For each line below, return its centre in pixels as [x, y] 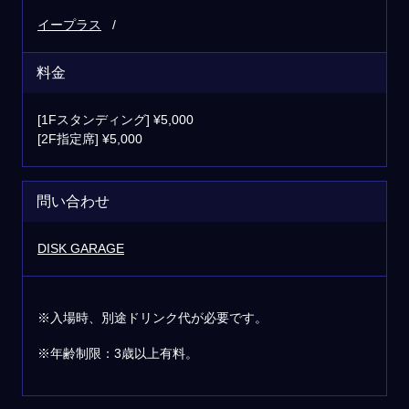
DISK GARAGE [81, 249]
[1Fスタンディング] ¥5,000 [115, 120]
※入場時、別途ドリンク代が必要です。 [152, 318]
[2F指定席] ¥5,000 [90, 139]
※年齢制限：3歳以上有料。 [118, 354]
